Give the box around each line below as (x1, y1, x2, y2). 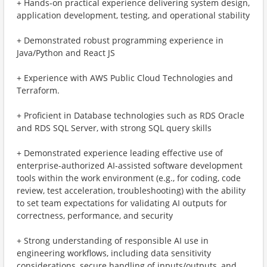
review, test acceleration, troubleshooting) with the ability (17, 185, 246, 196)
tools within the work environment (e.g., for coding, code (17, 172, 241, 184)
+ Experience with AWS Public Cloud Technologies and (17, 72, 233, 83)
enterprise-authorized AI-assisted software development (17, 160, 243, 171)
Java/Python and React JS (17, 47, 115, 58)
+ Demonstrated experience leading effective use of (17, 147, 223, 159)
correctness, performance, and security (17, 210, 173, 221)
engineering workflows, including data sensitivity (17, 247, 211, 259)
